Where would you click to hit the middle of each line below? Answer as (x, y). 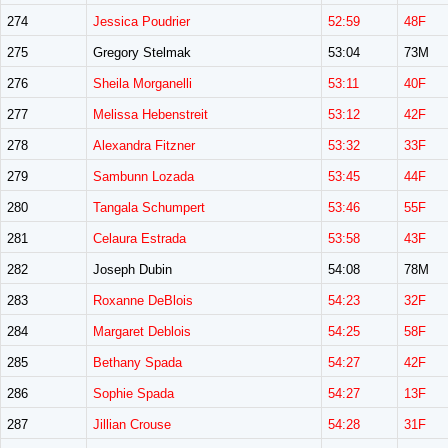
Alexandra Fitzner (144, 145)
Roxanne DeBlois (143, 300)
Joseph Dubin (132, 269)
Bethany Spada (137, 362)
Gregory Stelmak (142, 52)
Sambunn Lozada (143, 176)
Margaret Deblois (142, 331)
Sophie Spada (133, 393)
